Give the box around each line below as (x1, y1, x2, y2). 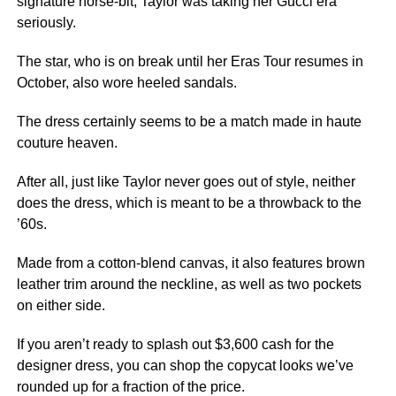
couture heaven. (16, 135, 118, 150)
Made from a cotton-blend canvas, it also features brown (16, 255, 365, 270)
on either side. (16, 298, 105, 313)
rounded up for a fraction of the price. (16, 379, 245, 394)
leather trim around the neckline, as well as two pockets (16, 277, 362, 292)
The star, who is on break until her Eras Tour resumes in (16, 54, 363, 69)
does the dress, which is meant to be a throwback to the (16, 195, 362, 210)
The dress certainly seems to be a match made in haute (16, 114, 362, 129)
